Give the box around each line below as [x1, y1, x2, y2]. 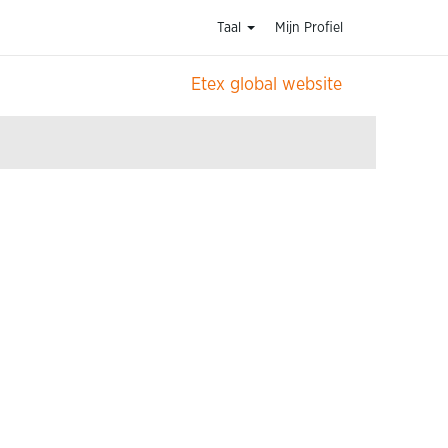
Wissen [64, 102, 120, 120]
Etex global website [190, 76, 342, 94]
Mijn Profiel [274, 21, 343, 35]
